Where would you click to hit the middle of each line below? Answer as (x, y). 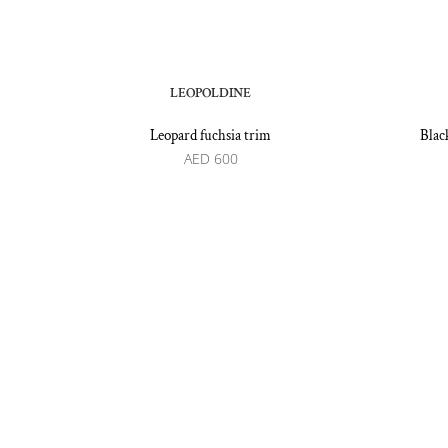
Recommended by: (158, 350)
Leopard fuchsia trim (211, 135)
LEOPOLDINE (211, 92)
